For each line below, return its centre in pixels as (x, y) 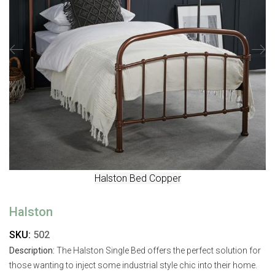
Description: (32, 250)
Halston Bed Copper (137, 178)
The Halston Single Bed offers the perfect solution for (158, 250)
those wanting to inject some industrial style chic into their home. (133, 265)
